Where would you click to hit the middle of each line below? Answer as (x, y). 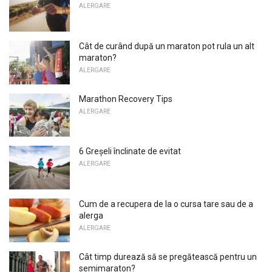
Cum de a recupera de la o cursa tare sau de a (166, 204)
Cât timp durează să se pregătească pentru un (168, 257)
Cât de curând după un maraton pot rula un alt (167, 46)
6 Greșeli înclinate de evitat (130, 151)
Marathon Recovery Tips (126, 99)
